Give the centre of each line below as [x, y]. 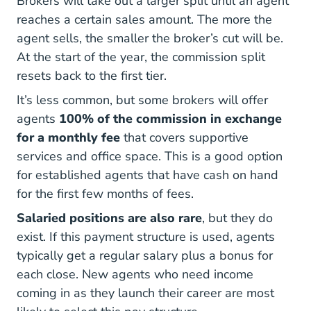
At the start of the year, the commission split [141, 57]
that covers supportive [184, 137]
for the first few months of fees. [105, 194]
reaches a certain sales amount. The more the [144, 19]
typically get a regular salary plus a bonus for [145, 255]
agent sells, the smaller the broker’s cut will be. [150, 38]
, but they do [237, 218]
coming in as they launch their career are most [145, 293]
